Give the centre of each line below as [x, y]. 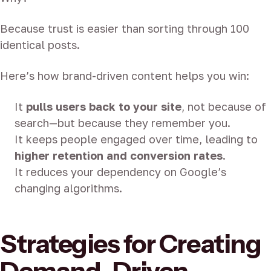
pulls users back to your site [104, 107]
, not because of [224, 107]
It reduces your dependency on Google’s [120, 172]
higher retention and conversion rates [119, 156]
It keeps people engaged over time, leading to [136, 139]
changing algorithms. [68, 188]
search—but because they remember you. [122, 123]
